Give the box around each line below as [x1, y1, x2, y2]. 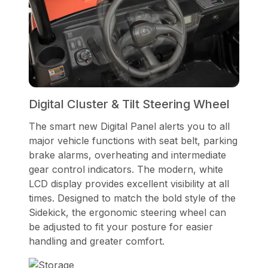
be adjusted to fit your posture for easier [29, 220, 213, 233]
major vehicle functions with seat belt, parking [29, 134, 237, 147]
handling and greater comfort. [29, 234, 167, 247]
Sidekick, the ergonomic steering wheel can [29, 206, 226, 218]
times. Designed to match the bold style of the [29, 191, 236, 204]
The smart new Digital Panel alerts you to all [29, 120, 230, 132]
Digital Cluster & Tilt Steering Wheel [29, 96, 230, 111]
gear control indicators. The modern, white [29, 163, 223, 175]
